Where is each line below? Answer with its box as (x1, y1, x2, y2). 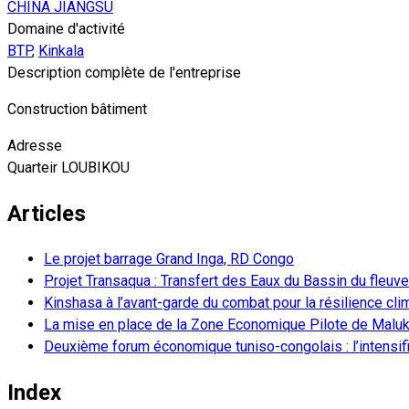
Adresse (7, 137, 62, 155)
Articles (7, 201, 86, 227)
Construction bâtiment (7, 100, 147, 119)
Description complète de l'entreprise (7, 64, 241, 82)
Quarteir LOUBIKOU (7, 159, 130, 177)
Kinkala (38, 42, 84, 60)
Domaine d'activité (7, 20, 125, 38)
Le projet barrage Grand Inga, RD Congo (44, 250, 294, 268)
